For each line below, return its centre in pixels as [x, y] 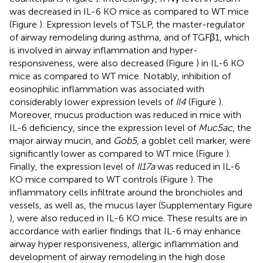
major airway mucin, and [61, 140]
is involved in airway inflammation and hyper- [104, 50]
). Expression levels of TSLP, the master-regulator [142, 24]
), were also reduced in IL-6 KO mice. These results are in [128, 218]
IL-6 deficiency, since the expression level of [104, 127]
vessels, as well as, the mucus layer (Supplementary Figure [131, 205]
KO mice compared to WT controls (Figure [100, 179]
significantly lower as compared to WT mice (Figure [118, 153]
